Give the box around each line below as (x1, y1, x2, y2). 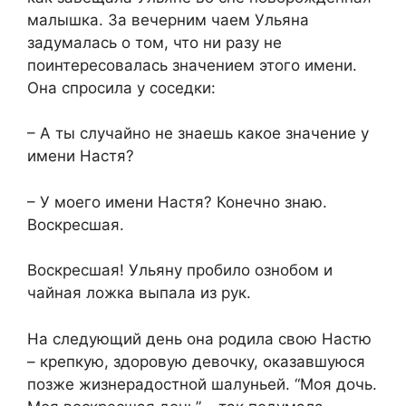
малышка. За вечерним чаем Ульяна (27, 10, 309, 29)
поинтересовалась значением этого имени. (27, 55, 357, 74)
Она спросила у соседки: (27, 78, 216, 97)
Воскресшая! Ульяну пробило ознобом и (27, 261, 333, 280)
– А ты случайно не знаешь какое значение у (27, 124, 369, 143)
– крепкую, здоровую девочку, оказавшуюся (27, 352, 365, 371)
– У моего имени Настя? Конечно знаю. (27, 192, 327, 211)
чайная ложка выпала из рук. (27, 284, 251, 303)
